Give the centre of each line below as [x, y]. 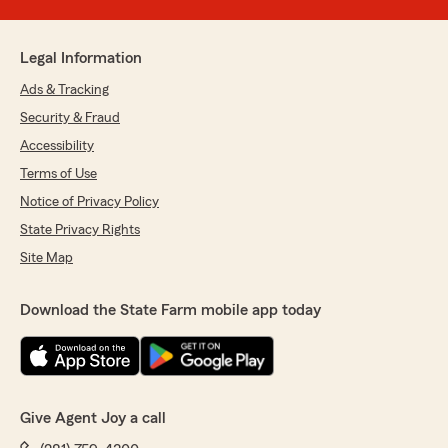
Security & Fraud [70, 118]
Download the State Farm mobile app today [170, 310]
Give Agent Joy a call [93, 418]
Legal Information [81, 58]
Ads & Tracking [64, 90]
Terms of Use [58, 174]
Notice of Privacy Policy [89, 202]
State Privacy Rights [80, 230]
